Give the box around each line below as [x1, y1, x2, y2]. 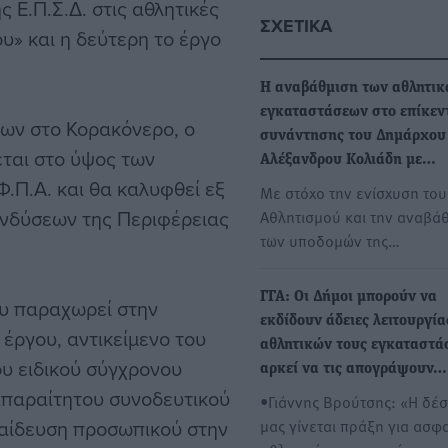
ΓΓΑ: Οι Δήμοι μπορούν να [260, 289, 437, 306]
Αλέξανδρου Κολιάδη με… [260, 152, 436, 169]
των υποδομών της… [260, 229, 400, 252]
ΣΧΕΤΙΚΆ [260, 13, 332, 40]
